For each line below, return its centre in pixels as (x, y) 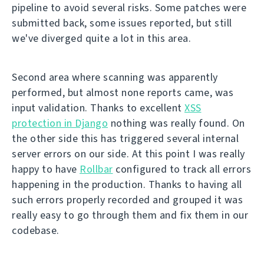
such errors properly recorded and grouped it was (127, 200)
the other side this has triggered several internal (125, 139)
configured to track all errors (182, 169)
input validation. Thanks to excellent (98, 108)
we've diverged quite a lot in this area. (101, 39)
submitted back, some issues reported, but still (122, 23)
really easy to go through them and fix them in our (130, 215)
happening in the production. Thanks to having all (127, 185)
